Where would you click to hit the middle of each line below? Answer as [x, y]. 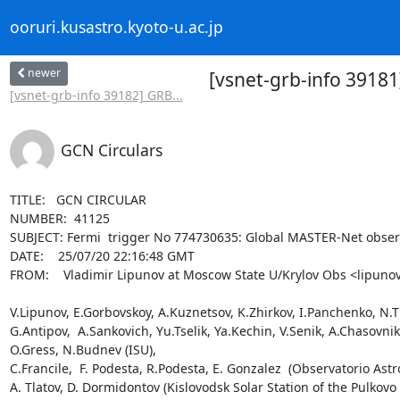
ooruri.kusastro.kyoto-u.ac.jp [116, 27]
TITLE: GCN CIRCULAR [78, 199]
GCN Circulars [111, 150]
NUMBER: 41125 [59, 218]
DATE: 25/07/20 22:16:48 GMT [102, 255]
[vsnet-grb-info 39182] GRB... [96, 95]
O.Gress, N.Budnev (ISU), [83, 349]
